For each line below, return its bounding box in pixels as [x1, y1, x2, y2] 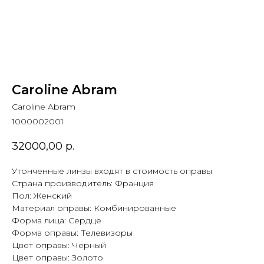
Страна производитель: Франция [12, 178, 154, 189]
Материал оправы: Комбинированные [12, 203, 176, 214]
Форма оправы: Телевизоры [12, 227, 133, 239]
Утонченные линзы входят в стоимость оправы [12, 166, 212, 177]
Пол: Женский [12, 190, 72, 202]
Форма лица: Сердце [12, 215, 101, 226]
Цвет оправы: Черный [12, 240, 106, 251]
